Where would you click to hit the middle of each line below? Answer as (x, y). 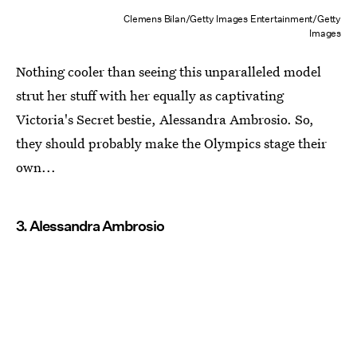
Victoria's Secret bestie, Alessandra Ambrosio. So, (165, 119)
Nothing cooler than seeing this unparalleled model (169, 71)
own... (36, 167)
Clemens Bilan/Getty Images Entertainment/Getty (232, 18)
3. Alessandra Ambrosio (90, 226)
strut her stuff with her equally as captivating (150, 95)
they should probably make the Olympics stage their (171, 143)
